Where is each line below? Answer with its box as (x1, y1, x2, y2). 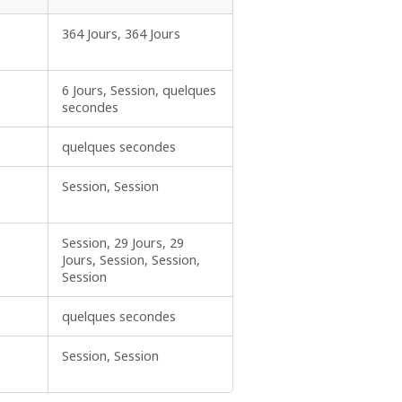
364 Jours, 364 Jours (62, 25, 180, 43)
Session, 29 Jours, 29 (62, 234, 184, 252)
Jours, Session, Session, (62, 251, 200, 269)
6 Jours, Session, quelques (62, 82, 216, 100)
